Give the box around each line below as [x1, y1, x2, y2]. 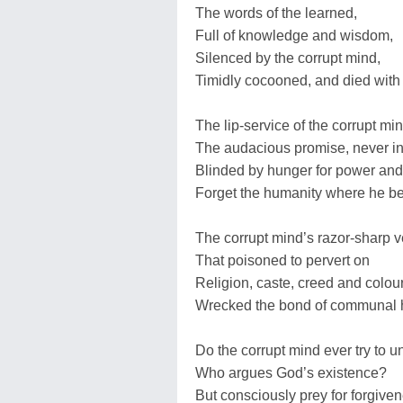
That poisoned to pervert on [195, 252, 370, 268]
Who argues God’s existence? [195, 364, 387, 381]
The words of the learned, [195, 4, 357, 21]
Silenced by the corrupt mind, [195, 49, 381, 66]
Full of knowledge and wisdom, [195, 27, 393, 43]
